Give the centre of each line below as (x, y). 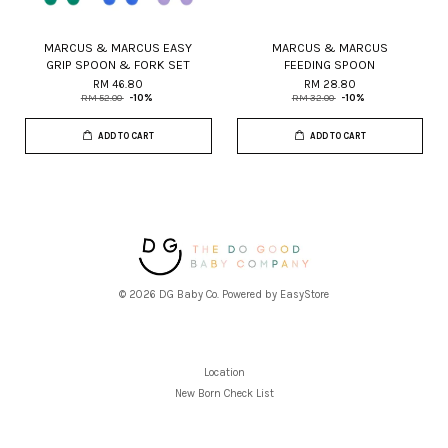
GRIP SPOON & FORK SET (118, 64)
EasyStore (304, 295)
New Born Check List (224, 393)
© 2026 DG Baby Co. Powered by (199, 295)
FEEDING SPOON (330, 64)
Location (224, 373)
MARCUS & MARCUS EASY (118, 47)
